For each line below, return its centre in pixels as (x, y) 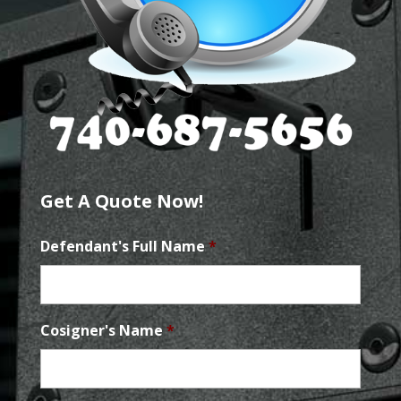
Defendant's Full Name (122, 247)
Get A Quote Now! (121, 201)
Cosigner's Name (101, 331)
